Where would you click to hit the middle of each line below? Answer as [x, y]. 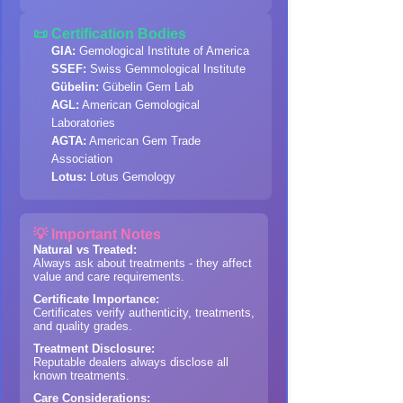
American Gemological [139, 105]
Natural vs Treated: [85, 250]
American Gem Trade [143, 141]
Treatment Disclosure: [94, 349]
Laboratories [83, 123]
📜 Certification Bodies [110, 34]
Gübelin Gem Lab [146, 87]
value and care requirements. [109, 277]
